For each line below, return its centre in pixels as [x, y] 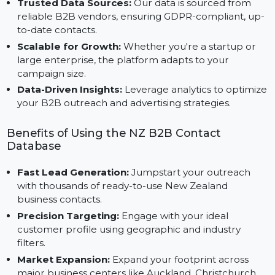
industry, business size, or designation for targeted [140, 15]
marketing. [45, 29]
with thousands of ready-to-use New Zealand [129, 239]
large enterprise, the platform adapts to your [129, 107]
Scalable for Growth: [72, 92]
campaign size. [54, 121]
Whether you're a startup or [198, 92]
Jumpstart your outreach [199, 225]
